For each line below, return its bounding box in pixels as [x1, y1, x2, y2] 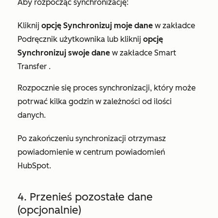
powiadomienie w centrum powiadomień [18, 147, 165, 157]
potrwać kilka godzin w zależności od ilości [18, 96, 172, 106]
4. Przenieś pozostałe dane [18, 190, 153, 203]
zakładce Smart [120, 48, 176, 57]
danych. [18, 110, 48, 120]
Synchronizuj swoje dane [18, 48, 110, 57]
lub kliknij [105, 34, 143, 44]
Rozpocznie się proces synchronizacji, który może [18, 83, 196, 92]
